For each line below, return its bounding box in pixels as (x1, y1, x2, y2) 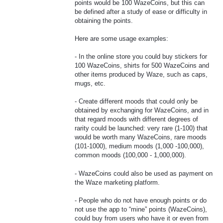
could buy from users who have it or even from (75, 214, 209, 222)
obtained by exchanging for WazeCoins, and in (75, 107, 209, 114)
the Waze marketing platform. (75, 178, 160, 186)
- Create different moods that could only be (75, 98, 198, 106)
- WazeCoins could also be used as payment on (75, 169, 213, 177)
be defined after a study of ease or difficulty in (75, 7, 207, 15)
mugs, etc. (75, 80, 106, 88)
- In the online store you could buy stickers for (75, 53, 207, 61)
